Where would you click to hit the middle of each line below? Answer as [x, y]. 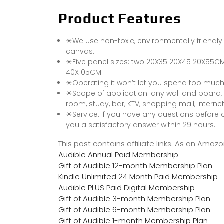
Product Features [120, 19]
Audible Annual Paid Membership [118, 155]
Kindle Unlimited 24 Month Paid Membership [138, 177]
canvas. [80, 52]
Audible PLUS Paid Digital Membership [127, 188]
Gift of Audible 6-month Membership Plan [134, 210]
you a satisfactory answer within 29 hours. [141, 125]
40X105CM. [84, 73]
